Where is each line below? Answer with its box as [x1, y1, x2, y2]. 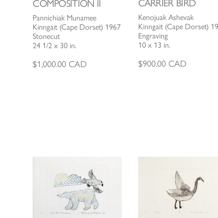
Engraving [138, 31, 168, 40]
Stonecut [33, 32, 60, 41]
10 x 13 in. [138, 40, 170, 50]
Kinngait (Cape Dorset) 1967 [33, 22, 121, 32]
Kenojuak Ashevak [138, 12, 194, 22]
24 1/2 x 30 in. [33, 41, 77, 51]
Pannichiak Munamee [33, 13, 97, 23]
